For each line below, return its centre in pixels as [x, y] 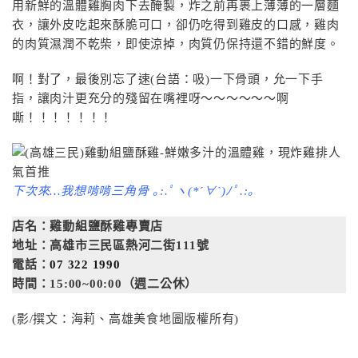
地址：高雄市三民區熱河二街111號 [111, 245]
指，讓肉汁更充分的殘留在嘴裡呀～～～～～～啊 [151, 98]
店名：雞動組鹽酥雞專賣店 [88, 226]
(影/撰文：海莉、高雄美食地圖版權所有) [125, 319]
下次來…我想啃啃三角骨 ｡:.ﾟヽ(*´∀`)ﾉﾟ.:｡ [133, 191]
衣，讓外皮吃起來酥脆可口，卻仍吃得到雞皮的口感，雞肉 [176, 25]
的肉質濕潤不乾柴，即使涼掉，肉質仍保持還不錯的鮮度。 [176, 44]
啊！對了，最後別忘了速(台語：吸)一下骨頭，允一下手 [168, 79]
